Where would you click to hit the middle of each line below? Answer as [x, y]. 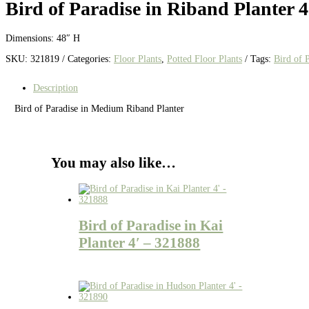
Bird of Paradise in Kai [151, 226]
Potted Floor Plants [205, 59]
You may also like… [114, 162]
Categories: [91, 59]
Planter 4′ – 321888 [140, 243]
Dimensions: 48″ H [43, 38]
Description [56, 88]
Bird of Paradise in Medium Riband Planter [100, 109]
